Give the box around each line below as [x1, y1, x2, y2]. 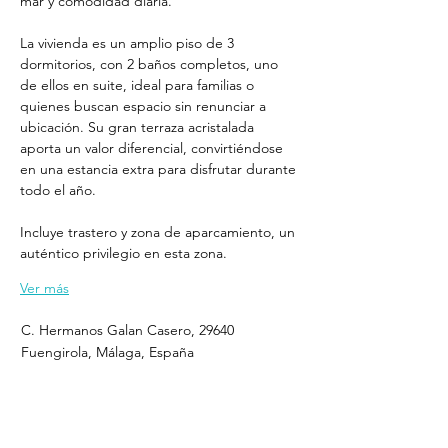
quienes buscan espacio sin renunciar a [20, 97, 270, 115]
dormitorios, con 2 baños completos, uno [20, 55, 282, 73]
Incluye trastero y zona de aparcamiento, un [20, 223, 299, 241]
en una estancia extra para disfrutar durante [20, 160, 300, 178]
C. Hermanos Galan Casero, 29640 [21, 321, 234, 339]
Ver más [20, 279, 69, 297]
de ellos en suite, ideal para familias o [20, 76, 258, 94]
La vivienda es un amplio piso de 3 [20, 34, 238, 52]
